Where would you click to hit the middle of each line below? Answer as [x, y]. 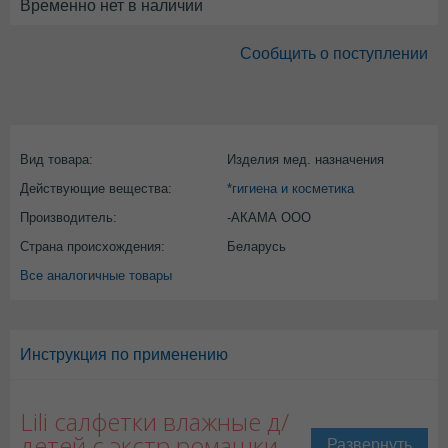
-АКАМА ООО [269, 217]
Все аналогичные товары [96, 275]
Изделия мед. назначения [305, 159]
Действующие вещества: [96, 188]
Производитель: [68, 217]
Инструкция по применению [124, 354]
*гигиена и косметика [290, 188]
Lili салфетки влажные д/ [154, 421]
